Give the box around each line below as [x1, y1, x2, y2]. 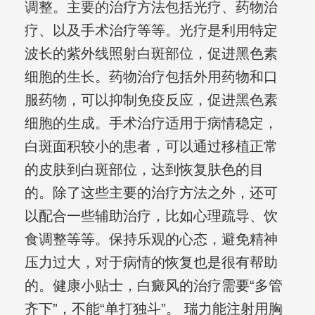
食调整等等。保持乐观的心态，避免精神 [24, 231, 278, 247]
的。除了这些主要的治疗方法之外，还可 [24, 185, 278, 201]
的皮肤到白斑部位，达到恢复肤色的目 [24, 162, 264, 178]
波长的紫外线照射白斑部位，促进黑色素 [24, 46, 278, 62]
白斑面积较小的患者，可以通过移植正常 [24, 139, 278, 155]
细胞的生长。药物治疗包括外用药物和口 [24, 69, 278, 85]
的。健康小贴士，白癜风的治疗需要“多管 [24, 278, 283, 294]
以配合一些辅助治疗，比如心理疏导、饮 [24, 208, 278, 224]
